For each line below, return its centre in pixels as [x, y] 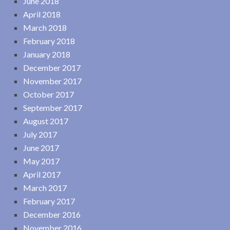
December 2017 [52, 67]
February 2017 [49, 201]
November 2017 [52, 81]
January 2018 [47, 54]
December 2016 [52, 214]
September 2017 [53, 107]
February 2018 [49, 41]
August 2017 [46, 121]
